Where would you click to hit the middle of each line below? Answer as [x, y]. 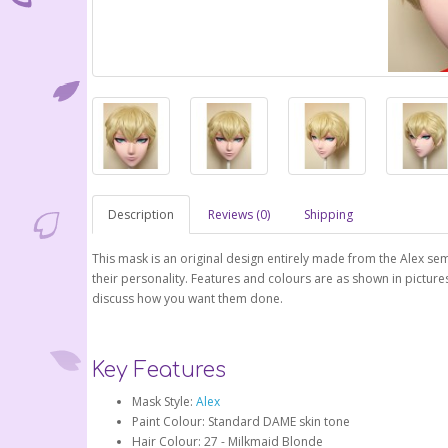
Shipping [328, 215]
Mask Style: [164, 402]
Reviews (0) [239, 215]
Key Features [159, 370]
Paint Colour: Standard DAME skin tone [241, 422]
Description [141, 215]
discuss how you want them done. [187, 299]
